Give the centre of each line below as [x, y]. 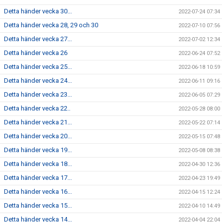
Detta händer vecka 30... [38, 11]
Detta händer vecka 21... [38, 122]
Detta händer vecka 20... [38, 136]
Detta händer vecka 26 [36, 53]
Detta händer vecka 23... [38, 95]
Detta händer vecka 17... [38, 178]
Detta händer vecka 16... [38, 192]
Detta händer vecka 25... [38, 67]
